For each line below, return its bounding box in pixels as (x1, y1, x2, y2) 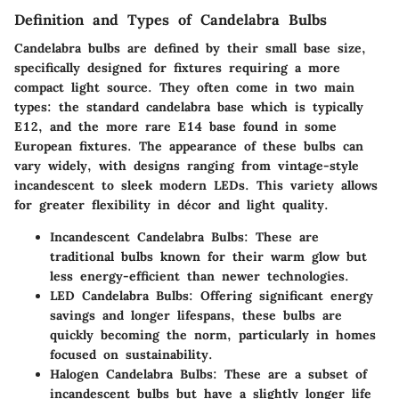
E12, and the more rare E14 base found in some (14, 118, 337, 135)
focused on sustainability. (50, 346, 213, 363)
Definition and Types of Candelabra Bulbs (14, 11, 327, 29)
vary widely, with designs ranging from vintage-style (14, 158, 359, 175)
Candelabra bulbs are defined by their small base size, (14, 40, 366, 57)
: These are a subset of (213, 366, 367, 383)
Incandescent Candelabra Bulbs (50, 229, 244, 246)
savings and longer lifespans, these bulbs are (50, 307, 342, 324)
